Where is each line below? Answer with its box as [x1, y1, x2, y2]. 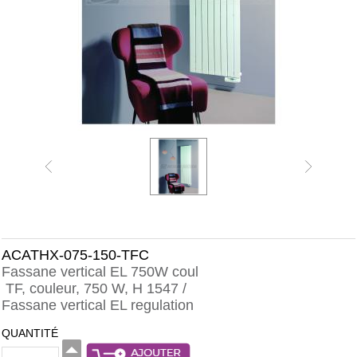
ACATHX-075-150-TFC [2, 247, 149, 263]
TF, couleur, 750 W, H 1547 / [2, 280, 186, 296]
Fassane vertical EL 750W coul [2, 264, 198, 280]
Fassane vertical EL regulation [2, 297, 194, 313]
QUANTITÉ [2, 327, 58, 339]
